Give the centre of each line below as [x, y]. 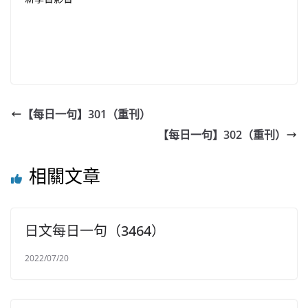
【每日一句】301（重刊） [86, 114]
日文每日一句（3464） [95, 231]
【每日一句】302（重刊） [222, 135]
